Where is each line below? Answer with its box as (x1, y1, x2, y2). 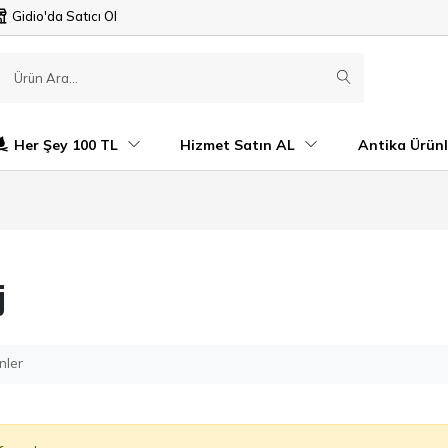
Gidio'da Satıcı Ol (12, 8, 117, 24)
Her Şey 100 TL (14, 135, 123, 154)
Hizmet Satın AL (180, 135, 300, 154)
